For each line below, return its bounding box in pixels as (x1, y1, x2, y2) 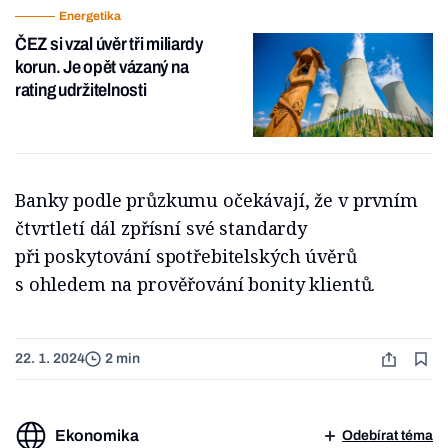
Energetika (59, 9, 121, 23)
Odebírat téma (342, 428, 433, 444)
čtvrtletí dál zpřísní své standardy (15, 215, 307, 240)
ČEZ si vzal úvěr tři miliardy (15, 34, 203, 54)
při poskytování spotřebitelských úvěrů (15, 243, 357, 268)
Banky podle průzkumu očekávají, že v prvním (15, 187, 418, 212)
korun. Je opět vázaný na (15, 57, 189, 77)
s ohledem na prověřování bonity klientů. (15, 271, 376, 296)
